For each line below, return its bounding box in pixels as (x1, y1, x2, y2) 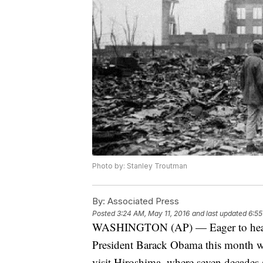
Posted (92, 209, 117, 218)
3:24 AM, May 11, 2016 (117, 209, 190, 218)
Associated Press (105, 195, 179, 207)
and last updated (192, 209, 247, 218)
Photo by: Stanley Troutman (92, 161, 187, 171)
